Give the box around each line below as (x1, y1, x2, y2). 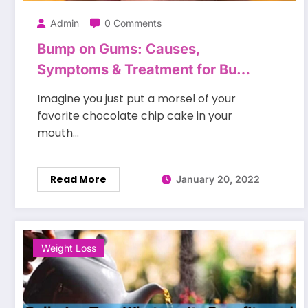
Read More (50, 172, 107, 186)
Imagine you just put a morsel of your (37, 90, 236, 107)
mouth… (37, 124, 79, 141)
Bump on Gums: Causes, (37, 40, 201, 57)
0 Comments (104, 16, 162, 29)
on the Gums (37, 81, 120, 98)
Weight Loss (41, 241, 96, 254)
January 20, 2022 (176, 173, 260, 186)
